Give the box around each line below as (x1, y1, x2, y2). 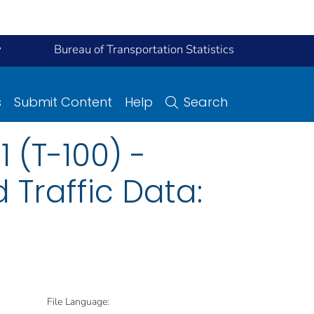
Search (184, 93, 228, 111)
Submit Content (14, 93, 112, 111)
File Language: (47, 294, 109, 308)
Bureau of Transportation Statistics (54, 41, 234, 57)
